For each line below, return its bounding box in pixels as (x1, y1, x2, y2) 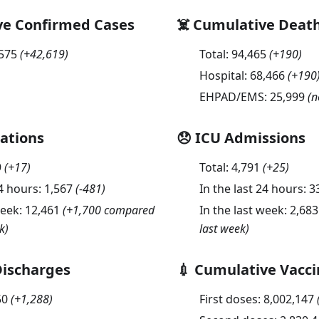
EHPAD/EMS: (199, 88, 270, 105)
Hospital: (199, 67, 250, 83)
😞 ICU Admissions (176, 127, 305, 147)
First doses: (199, 291, 263, 307)
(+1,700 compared (60, 202, 155, 218)
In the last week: (199, 202, 290, 218)
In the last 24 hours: (199, 180, 309, 197)
